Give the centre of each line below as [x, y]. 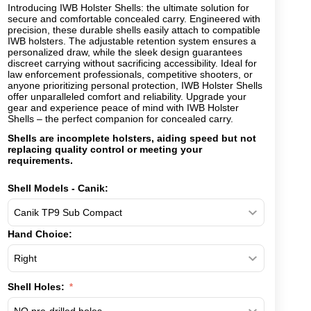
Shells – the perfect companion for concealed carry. [120, 119]
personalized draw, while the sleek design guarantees [125, 52]
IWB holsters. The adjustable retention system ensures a [132, 41]
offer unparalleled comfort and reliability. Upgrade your [127, 96]
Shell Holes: [37, 287]
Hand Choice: [40, 234]
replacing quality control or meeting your [105, 149]
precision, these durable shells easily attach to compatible [134, 30]
